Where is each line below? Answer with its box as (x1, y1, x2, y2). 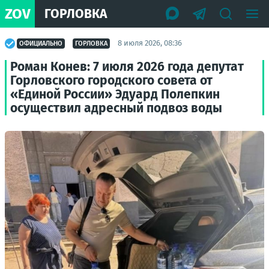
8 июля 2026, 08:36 (118, 38, 182, 47)
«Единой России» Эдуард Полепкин (10, 86, 220, 102)
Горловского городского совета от (10, 73, 213, 88)
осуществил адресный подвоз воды (10, 100, 222, 116)
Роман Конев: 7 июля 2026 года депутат (10, 59, 244, 74)
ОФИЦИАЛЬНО (19, 39, 62, 47)
